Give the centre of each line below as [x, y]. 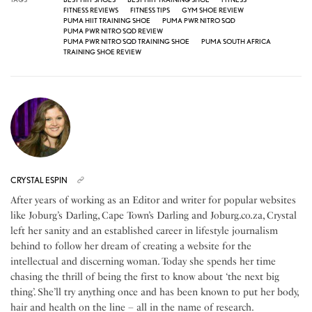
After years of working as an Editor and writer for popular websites [154, 201]
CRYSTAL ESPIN [39, 180]
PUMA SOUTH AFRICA [236, 41]
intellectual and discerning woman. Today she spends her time [143, 262]
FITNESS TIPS [150, 10]
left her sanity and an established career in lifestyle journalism [145, 231]
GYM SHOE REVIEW [213, 10]
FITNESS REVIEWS [91, 10]
